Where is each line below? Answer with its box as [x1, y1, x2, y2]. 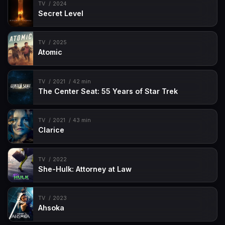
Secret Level [38, 9, 84, 18]
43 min [72, 117, 91, 124]
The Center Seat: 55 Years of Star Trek [38, 86, 178, 95]
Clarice [38, 126, 65, 135]
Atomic [38, 48, 63, 57]
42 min [72, 78, 91, 85]
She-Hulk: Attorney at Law [38, 164, 132, 173]
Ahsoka [38, 203, 65, 212]
